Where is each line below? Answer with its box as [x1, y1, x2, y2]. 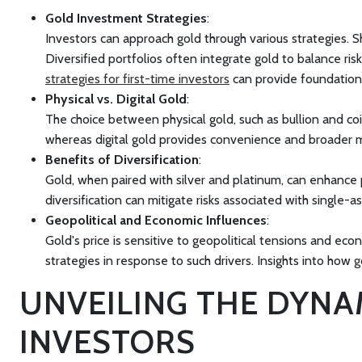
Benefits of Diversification [45, 152, 199, 167]
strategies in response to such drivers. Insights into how [45, 253, 354, 268]
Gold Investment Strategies [45, 11, 207, 26]
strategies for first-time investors [45, 71, 229, 86]
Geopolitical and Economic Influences [45, 213, 267, 228]
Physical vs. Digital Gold [45, 91, 187, 107]
